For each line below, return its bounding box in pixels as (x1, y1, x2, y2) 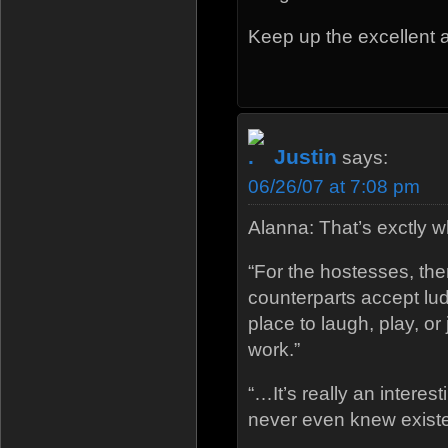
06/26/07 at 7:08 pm (248, 175, 420, 197)
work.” (248, 338, 300, 360)
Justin (274, 144, 337, 168)
